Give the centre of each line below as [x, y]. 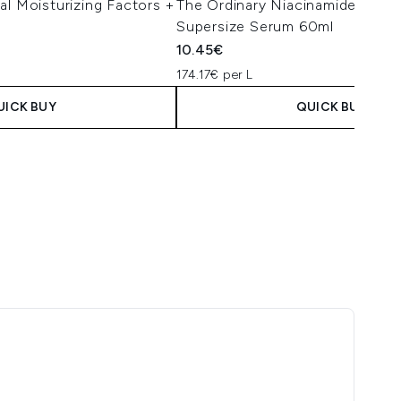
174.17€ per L [215, 75]
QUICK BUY [332, 107]
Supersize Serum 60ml [256, 26]
